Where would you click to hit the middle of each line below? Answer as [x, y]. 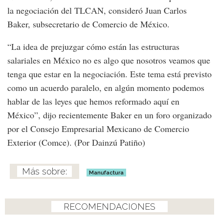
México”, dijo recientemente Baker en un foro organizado [109, 115]
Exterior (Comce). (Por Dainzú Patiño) [76, 142]
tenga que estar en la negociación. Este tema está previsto [109, 74]
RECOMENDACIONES [109, 207]
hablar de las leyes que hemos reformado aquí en [93, 101]
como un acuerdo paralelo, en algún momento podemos [106, 88]
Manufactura [106, 173]
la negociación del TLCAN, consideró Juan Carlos [97, 11]
